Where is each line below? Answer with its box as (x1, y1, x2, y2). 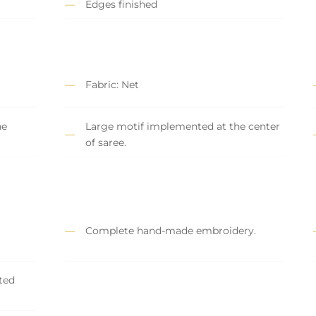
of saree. (85, 135, 126, 149)
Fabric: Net (85, 78, 139, 92)
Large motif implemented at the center (85, 119, 280, 133)
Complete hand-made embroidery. (85, 224, 256, 237)
